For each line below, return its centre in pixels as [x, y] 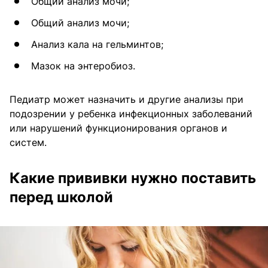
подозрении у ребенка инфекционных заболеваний [131, 113]
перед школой [61, 197]
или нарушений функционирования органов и [118, 128]
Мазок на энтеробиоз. [85, 66]
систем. [30, 142]
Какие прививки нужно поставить [133, 178]
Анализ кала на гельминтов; [97, 44]
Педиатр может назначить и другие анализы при [127, 99]
